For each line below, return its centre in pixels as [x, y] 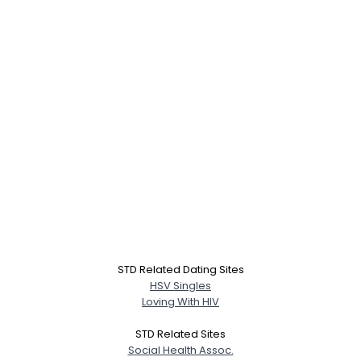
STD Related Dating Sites [180, 270]
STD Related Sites [180, 334]
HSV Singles [180, 286]
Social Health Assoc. [180, 350]
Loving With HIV [180, 302]
